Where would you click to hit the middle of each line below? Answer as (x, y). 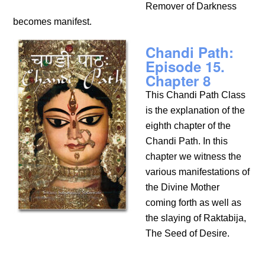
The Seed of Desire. (188, 233)
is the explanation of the (195, 110)
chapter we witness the (194, 156)
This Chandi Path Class (196, 95)
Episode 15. (185, 66)
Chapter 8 (178, 80)
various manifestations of (198, 172)
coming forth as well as (194, 203)
